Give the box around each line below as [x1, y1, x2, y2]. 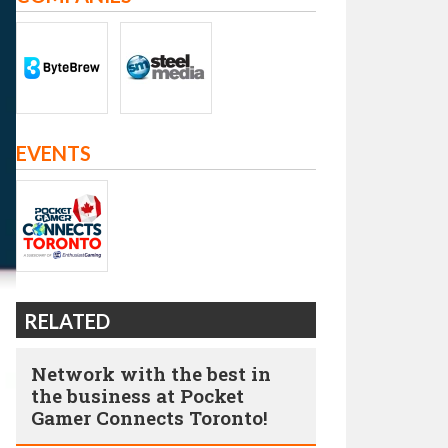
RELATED [24, 309, 110, 333]
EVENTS [16, 141, 91, 165]
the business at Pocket [31, 383, 244, 408]
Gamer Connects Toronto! [31, 405, 268, 430]
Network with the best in [31, 361, 271, 386]
